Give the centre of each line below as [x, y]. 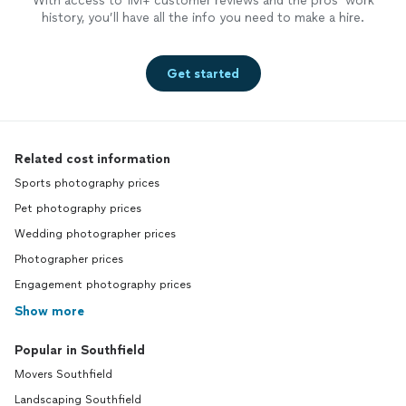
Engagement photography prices [103, 285]
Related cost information [92, 159]
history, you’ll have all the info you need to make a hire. [203, 18]
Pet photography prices [78, 209]
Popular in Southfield [80, 351]
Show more [49, 312]
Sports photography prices [87, 184]
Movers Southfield [63, 375]
